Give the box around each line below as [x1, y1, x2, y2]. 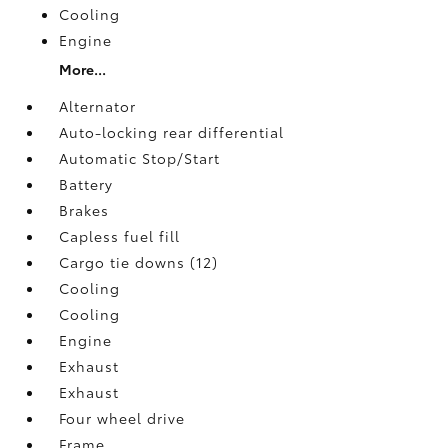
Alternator [59, 95, 137, 116]
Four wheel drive [59, 407, 186, 428]
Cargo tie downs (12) [59, 251, 219, 272]
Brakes [59, 199, 110, 220]
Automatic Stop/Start [59, 147, 221, 168]
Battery [59, 173, 114, 194]
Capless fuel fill [59, 225, 181, 246]
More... [59, 58, 107, 79]
